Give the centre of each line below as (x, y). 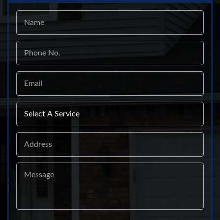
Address (30, 136)
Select (26, 106)
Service (28, 124)
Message (31, 167)
